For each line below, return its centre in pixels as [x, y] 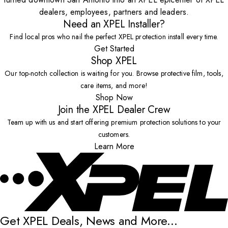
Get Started [114, 49]
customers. [114, 134]
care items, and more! [114, 85]
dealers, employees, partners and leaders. [114, 12]
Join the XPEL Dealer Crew [114, 110]
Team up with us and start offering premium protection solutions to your [114, 122]
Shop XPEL [114, 61]
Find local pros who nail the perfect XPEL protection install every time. [114, 37]
